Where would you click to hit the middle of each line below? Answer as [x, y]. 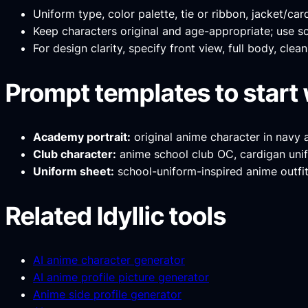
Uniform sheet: [74, 171]
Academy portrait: [82, 136]
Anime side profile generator [107, 294]
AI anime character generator [109, 260]
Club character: [75, 154]
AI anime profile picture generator [121, 277]
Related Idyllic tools [116, 216]
